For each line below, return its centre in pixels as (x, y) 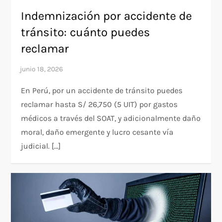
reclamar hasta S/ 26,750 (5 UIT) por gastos (99, 104)
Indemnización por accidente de (107, 16)
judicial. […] (41, 146)
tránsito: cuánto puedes (86, 32)
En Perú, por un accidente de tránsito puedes (102, 90)
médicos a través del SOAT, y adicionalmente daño (111, 118)
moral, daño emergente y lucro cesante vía (97, 132)
